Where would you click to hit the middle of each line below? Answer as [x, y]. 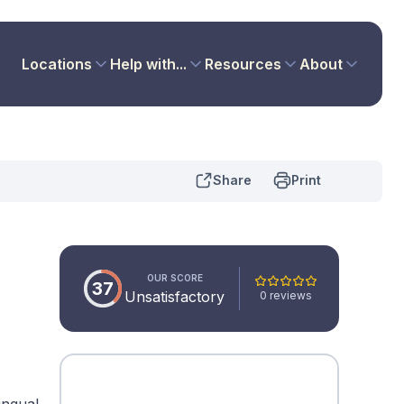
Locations [56, 64]
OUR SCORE [174, 278]
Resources [243, 64]
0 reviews [286, 295]
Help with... [148, 64]
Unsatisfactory [174, 297]
